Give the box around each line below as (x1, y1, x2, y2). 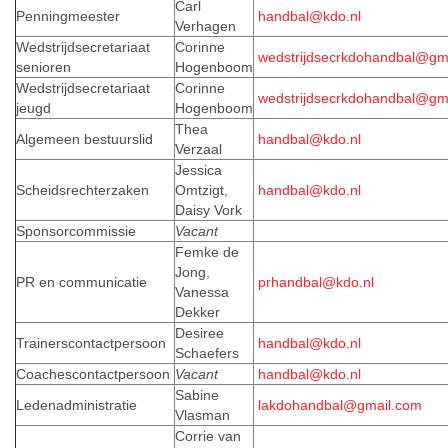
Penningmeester (16, 8, 128, 25)
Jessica (175, 162, 222, 179)
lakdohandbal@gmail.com (258, 397, 422, 414)
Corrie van (175, 428, 241, 445)
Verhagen (175, 18, 236, 35)
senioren (16, 59, 75, 76)
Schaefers (175, 345, 239, 362)
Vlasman (175, 407, 230, 424)
